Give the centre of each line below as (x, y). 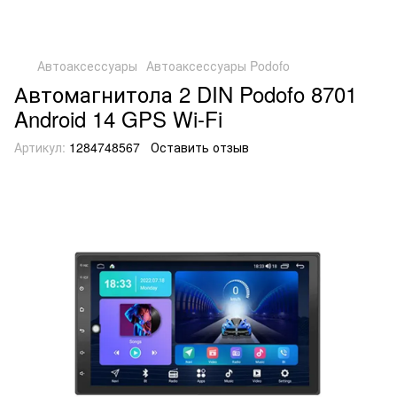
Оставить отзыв (200, 147)
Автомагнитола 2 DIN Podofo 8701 (186, 93)
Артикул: (40, 147)
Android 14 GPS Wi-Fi (118, 118)
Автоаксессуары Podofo (218, 66)
